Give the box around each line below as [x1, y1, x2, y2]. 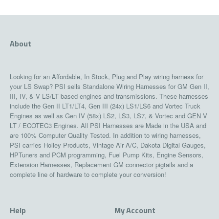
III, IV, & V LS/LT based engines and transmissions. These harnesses [10, 91, 208, 101]
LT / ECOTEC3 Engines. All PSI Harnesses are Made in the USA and [10, 121, 206, 130]
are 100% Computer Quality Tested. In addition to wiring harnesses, [10, 131, 201, 140]
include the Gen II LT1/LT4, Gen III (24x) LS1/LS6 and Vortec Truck [10, 101, 200, 110]
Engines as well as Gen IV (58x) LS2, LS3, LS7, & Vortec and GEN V [10, 111, 207, 120]
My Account [114, 203, 155, 218]
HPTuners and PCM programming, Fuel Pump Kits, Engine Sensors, [10, 150, 203, 159]
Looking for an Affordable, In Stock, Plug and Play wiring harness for [10, 72, 203, 81]
